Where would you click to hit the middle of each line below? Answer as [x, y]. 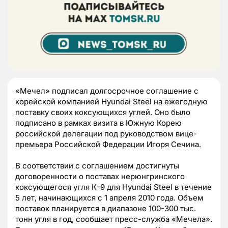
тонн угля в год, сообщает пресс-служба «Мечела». [114, 219]
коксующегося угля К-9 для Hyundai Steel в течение [113, 187]
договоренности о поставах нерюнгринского [100, 177]
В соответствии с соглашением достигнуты [97, 166]
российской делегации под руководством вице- [106, 134]
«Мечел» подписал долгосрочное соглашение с [107, 91]
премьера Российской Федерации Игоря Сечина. [108, 145]
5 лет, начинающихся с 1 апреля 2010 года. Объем [109, 198]
